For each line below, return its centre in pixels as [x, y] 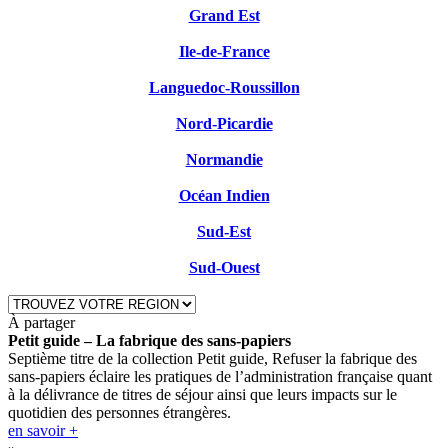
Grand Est [224, 15]
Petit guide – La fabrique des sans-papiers [149, 340]
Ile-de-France [224, 51]
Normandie [224, 159]
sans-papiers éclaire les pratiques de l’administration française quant [220, 376]
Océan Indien [224, 195]
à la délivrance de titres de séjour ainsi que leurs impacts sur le [202, 394]
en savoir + [43, 430]
